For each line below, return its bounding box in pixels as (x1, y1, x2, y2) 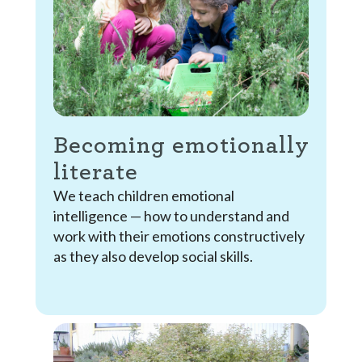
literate (53, 159, 138, 184)
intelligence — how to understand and (53, 206, 289, 225)
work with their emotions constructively (53, 226, 305, 245)
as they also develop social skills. (53, 246, 253, 265)
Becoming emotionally (53, 133, 309, 158)
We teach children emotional (53, 186, 234, 204)
